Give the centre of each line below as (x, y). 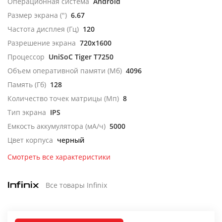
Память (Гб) (27, 84)
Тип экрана (27, 112)
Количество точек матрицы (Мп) (63, 98)
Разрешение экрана (42, 43)
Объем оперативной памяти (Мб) (65, 71)
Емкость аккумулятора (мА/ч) (56, 126)
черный (71, 140)
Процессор (26, 57)
